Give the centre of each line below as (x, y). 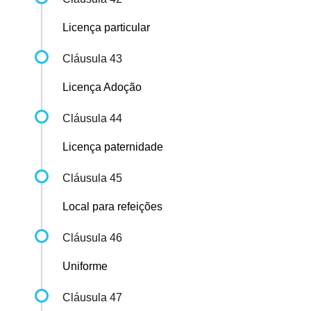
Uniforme (85, 267)
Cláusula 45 (92, 178)
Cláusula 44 (92, 119)
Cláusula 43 (92, 59)
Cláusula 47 (92, 298)
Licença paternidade (113, 147)
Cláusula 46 (92, 238)
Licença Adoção (102, 87)
